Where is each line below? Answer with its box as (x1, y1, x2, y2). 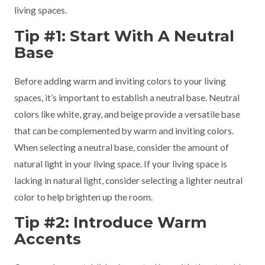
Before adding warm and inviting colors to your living (14, 75, 226, 86)
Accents (14, 230, 81, 249)
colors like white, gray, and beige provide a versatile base (14, 108, 240, 119)
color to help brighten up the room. (14, 191, 153, 202)
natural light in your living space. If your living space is (14, 158, 227, 169)
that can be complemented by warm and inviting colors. (14, 125, 234, 136)
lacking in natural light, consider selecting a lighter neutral (14, 174, 243, 186)
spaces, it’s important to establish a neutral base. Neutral (14, 92, 240, 103)
